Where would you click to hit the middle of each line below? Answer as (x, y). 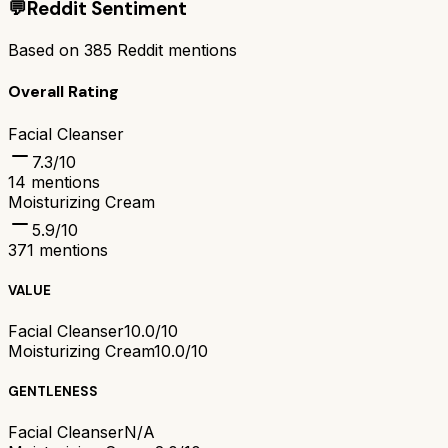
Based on (46, 50)
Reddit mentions (174, 50)
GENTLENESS (53, 392)
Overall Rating (63, 92)
